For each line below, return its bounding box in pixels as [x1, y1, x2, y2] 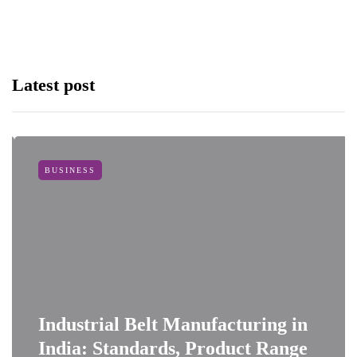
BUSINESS [42, 166, 93, 175]
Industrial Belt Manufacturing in [36, 314, 305, 335]
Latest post [12, 75, 95, 95]
